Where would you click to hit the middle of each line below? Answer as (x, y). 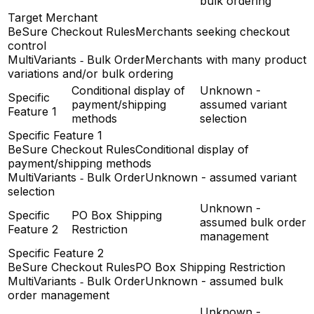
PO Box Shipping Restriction (210, 267)
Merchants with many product (226, 59)
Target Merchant (53, 17)
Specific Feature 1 (55, 135)
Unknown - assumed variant (221, 177)
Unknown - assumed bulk (214, 281)
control (27, 45)
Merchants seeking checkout (212, 31)
